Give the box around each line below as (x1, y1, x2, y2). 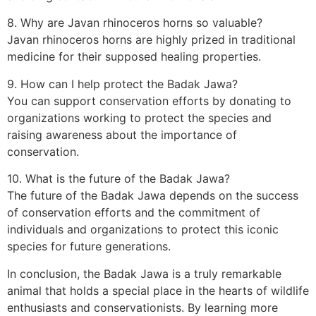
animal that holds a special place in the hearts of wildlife (7, 283, 309, 298)
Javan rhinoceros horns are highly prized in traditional (7, 32, 296, 47)
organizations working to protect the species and (7, 110, 272, 125)
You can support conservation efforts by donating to (7, 93, 291, 108)
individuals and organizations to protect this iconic (7, 222, 279, 237)
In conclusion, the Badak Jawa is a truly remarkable (7, 266, 281, 281)
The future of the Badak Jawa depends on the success (7, 188, 298, 203)
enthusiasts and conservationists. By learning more (7, 300, 278, 315)
